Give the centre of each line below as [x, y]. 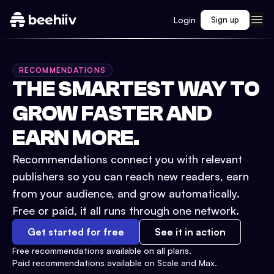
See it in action [190, 232]
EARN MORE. [76, 138]
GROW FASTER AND [112, 113]
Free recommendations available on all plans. [102, 250]
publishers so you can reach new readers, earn [131, 176]
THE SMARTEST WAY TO [136, 89]
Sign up [225, 19]
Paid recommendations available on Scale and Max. [115, 263]
